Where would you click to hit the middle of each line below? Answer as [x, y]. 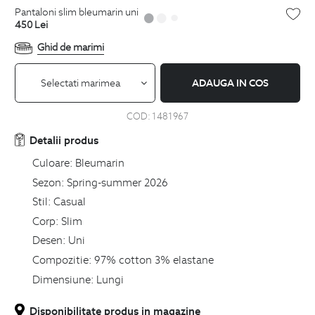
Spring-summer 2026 [117, 182]
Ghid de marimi [70, 47]
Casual [69, 201]
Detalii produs [64, 140]
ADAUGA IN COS [230, 83]
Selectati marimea [81, 83]
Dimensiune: [63, 279]
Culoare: [52, 163]
